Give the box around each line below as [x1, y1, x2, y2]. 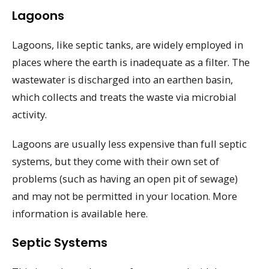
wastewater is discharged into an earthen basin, [12, 73, 233, 87]
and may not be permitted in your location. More [12, 189, 237, 203]
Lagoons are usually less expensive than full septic [12, 136, 247, 151]
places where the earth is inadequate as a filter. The [12, 55, 250, 70]
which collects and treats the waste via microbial [12, 90, 237, 104]
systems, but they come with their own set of [12, 154, 219, 168]
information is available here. [12, 206, 148, 220]
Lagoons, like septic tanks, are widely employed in [12, 38, 243, 52]
